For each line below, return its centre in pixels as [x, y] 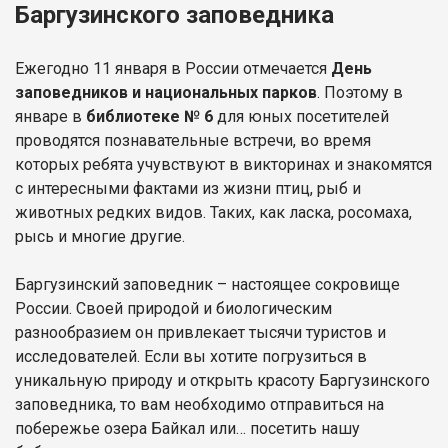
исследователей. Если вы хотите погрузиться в [191, 356]
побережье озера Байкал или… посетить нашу [187, 428]
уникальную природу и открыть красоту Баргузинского [222, 380]
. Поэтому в [360, 92]
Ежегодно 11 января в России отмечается [173, 68]
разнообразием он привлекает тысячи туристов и [200, 332]
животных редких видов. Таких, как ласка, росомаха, [213, 212]
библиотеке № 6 [149, 116]
